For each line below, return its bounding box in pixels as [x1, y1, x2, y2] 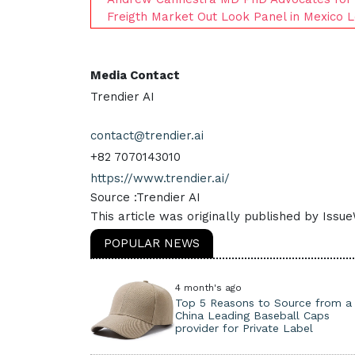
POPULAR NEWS [104, 236, 200, 250]
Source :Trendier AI [90, 190, 200, 204]
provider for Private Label [174, 322, 313, 334]
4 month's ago [174, 282, 242, 293]
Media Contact [90, 68, 180, 82]
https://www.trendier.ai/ [90, 171, 230, 185]
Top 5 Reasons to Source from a [174, 296, 352, 309]
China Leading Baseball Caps [174, 309, 330, 322]
